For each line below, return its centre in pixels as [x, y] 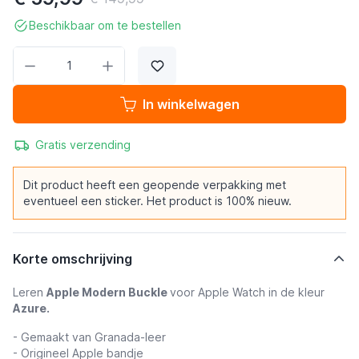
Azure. [31, 308]
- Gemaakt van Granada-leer [89, 337]
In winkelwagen [191, 104]
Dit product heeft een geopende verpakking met [155, 185]
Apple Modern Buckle [108, 292]
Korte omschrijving [73, 259]
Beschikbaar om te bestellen [105, 25]
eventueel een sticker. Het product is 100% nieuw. [157, 201]
